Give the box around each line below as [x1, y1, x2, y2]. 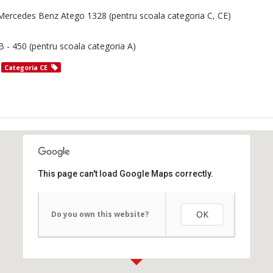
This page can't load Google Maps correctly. [38, 169, 213, 179]
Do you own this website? [51, 209, 149, 219]
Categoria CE [4, 63, 48, 72]
